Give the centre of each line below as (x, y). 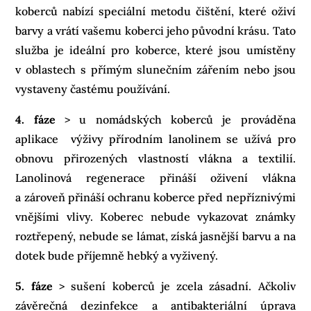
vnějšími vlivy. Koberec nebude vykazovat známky (155, 216)
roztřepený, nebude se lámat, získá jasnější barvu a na (155, 236)
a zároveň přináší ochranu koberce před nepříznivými (155, 197)
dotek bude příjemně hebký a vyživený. (117, 255)
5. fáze (34, 286)
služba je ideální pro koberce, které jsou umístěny (155, 50)
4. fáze (35, 119)
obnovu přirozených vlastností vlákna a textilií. (155, 158)
